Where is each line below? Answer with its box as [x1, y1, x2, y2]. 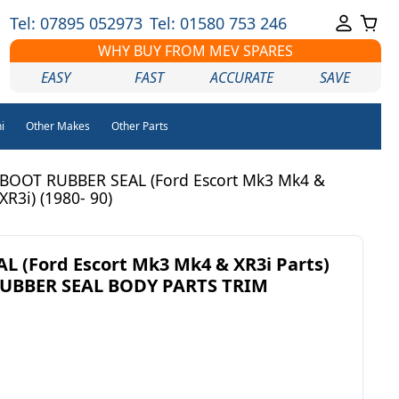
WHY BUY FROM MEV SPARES [97, 41, 293, 61]
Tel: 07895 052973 [9, 12, 142, 34]
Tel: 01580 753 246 [149, 12, 287, 34]
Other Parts [110, 118, 168, 134]
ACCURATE [210, 68, 274, 87]
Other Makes [25, 118, 90, 134]
